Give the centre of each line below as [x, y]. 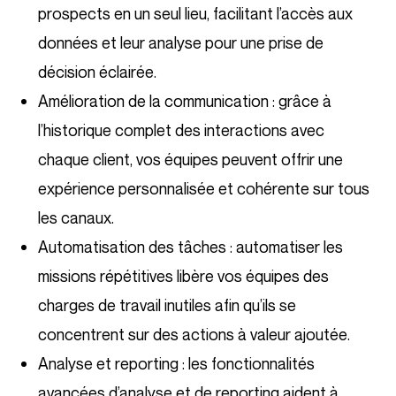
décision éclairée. [97, 72]
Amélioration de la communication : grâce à [185, 101]
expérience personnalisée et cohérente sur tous [204, 189]
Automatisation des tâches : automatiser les [190, 247]
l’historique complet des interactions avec [181, 130]
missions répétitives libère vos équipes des [183, 276]
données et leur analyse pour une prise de [181, 43]
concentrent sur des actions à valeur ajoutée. [194, 335]
